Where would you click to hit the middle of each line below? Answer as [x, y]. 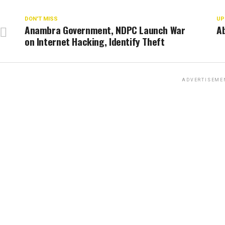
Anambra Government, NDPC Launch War [105, 30]
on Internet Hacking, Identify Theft [95, 41]
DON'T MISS [41, 19]
